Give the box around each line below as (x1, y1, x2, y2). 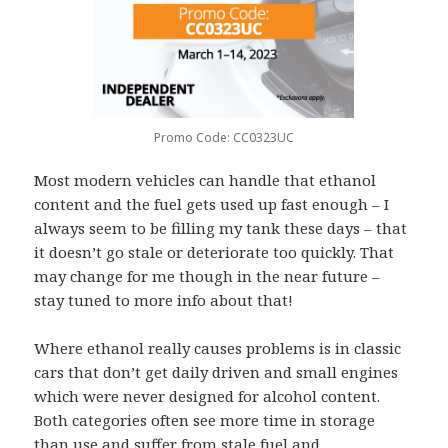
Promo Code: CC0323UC (154, 129, 294, 147)
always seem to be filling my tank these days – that (34, 218, 408, 239)
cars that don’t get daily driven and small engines (34, 362, 399, 383)
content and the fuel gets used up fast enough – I (34, 194, 390, 215)
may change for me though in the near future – (34, 266, 381, 287)
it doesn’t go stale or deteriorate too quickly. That (34, 242, 395, 263)
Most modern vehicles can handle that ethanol (34, 170, 377, 191)
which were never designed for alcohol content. (34, 386, 381, 407)
